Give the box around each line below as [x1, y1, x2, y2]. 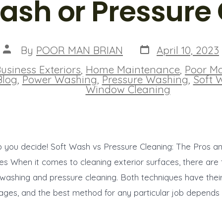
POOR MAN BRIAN [36, 43, 123, 56]
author [2, 52, 34, 65]
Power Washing [22, 72, 97, 86]
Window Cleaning [85, 82, 170, 96]
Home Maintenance [86, 62, 180, 76]
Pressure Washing [102, 72, 188, 86]
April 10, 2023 [157, 43, 219, 56]
